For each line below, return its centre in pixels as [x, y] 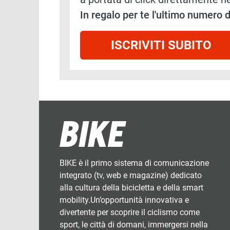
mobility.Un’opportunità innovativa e [124, 200]
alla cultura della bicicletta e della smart [131, 188]
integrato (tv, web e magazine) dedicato [131, 176]
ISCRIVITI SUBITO [161, 45]
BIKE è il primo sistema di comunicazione [134, 163]
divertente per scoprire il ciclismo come [130, 213]
